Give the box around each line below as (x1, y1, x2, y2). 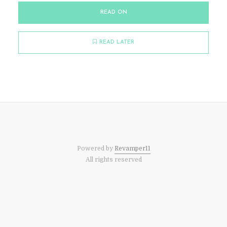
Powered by (77, 145, 115, 152)
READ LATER (99, 40, 134, 45)
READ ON (100, 10, 127, 15)
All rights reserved (85, 156, 142, 163)
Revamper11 (114, 145, 150, 152)
